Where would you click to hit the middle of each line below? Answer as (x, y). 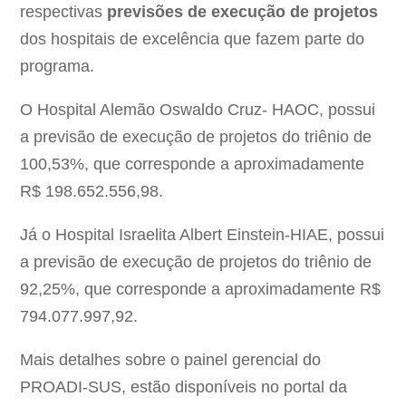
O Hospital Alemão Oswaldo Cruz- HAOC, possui (198, 110)
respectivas (64, 12)
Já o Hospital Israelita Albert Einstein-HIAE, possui (203, 235)
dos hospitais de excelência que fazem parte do (193, 39)
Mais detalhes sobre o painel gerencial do (171, 360)
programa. (58, 67)
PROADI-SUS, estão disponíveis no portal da (184, 387)
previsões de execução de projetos (243, 12)
